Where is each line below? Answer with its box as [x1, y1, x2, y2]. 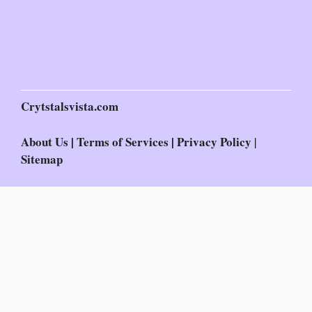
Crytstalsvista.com [21, 97, 118, 115]
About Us [21, 132, 68, 150]
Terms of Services [77, 132, 171, 150]
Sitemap [21, 150, 63, 168]
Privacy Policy [177, 132, 251, 150]
